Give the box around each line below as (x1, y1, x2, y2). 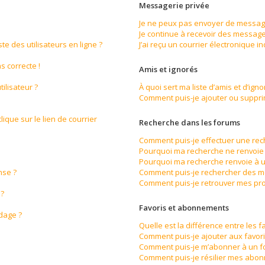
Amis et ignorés (139, 64, 198, 75)
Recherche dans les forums (139, 117, 241, 128)
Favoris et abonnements (139, 202, 230, 213)
